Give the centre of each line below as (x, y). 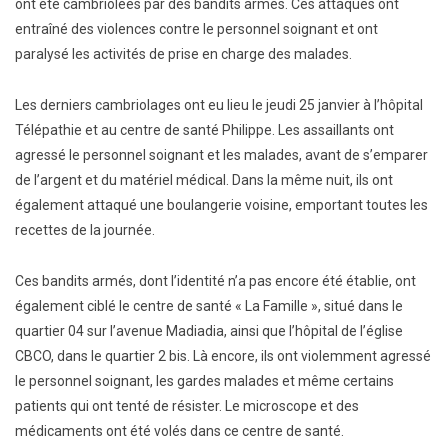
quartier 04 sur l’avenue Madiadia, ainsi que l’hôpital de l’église (209, 331)
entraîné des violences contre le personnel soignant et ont (196, 29)
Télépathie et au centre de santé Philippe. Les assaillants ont (204, 130)
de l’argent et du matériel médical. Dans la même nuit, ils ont (204, 180)
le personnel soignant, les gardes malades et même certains (204, 381)
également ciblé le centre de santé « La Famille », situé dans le (209, 306)
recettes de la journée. (85, 230)
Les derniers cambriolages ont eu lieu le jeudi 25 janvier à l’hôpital (219, 105)
